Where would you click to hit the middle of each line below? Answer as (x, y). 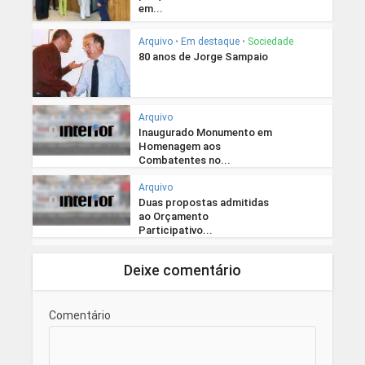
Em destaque (210, 42)
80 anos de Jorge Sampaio (203, 57)
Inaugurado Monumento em (205, 132)
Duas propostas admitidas (203, 202)
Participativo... (175, 230)
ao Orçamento (173, 216)
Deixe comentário (182, 270)
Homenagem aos (179, 146)
